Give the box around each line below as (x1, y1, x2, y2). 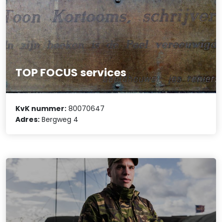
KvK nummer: (15, 103, 67, 113)
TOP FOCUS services (15, 65, 127, 81)
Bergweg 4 (40, 114, 79, 124)
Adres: (15, 114, 40, 124)
